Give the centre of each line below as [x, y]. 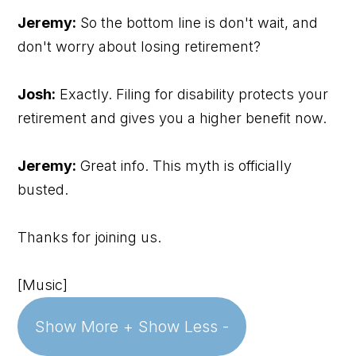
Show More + [85, 326]
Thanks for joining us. [90, 237]
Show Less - [184, 326]
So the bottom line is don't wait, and [197, 22]
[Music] [43, 284]
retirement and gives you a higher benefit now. [172, 118]
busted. [43, 189]
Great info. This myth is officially [184, 165]
